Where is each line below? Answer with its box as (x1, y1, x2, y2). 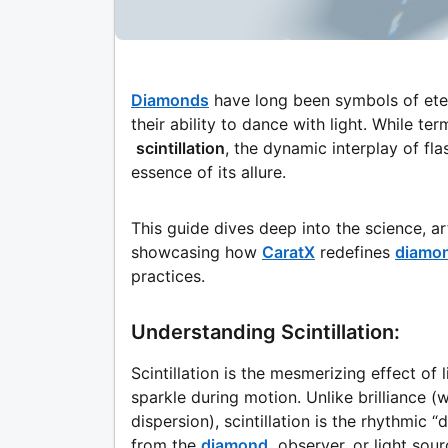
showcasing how (131, 242, 257, 263)
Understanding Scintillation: (131, 320, 400, 345)
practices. (131, 266, 205, 287)
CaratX (262, 242, 315, 263)
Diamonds (131, 90, 209, 111)
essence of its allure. (131, 162, 286, 183)
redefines (320, 242, 390, 263)
